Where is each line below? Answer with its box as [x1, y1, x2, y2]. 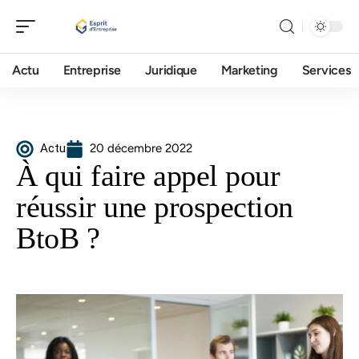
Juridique [144, 63, 197, 78]
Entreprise [63, 63, 121, 78]
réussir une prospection [16, 190, 293, 224]
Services [301, 63, 351, 78]
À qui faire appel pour [16, 159, 280, 192]
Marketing [220, 63, 278, 78]
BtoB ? [16, 221, 99, 255]
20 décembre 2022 [90, 141, 192, 155]
